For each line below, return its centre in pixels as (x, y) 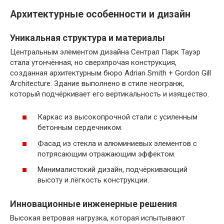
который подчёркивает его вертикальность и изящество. (109, 94)
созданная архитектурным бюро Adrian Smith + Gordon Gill (110, 73)
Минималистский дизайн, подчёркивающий (112, 170)
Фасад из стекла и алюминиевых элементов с (117, 143)
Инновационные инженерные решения (93, 204)
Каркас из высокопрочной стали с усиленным (117, 117)
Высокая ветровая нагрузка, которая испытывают (97, 218)
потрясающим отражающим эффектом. (106, 154)
